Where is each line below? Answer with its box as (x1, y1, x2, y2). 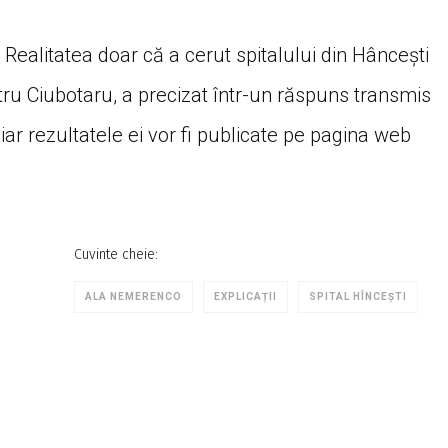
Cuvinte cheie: (74, 246, 158, 264)
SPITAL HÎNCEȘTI (309, 291, 407, 303)
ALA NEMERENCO (85, 291, 182, 303)
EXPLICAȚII (214, 291, 277, 303)
